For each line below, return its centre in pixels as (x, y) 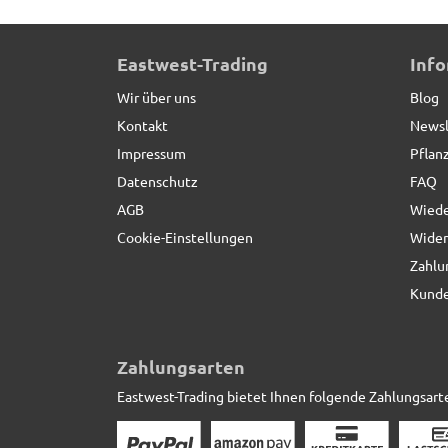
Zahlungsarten (181, 367)
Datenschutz (157, 181)
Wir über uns (156, 97)
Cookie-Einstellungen (185, 237)
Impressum (151, 153)
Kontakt (142, 125)
